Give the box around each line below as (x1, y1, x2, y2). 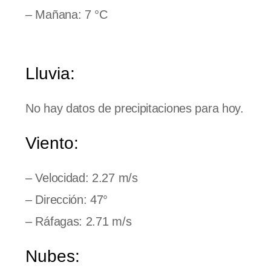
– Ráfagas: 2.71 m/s (25, 214, 132, 228)
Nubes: (25, 246, 80, 266)
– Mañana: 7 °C (25, 7, 108, 21)
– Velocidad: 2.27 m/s (25, 171, 138, 184)
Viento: (25, 133, 79, 152)
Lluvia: (25, 64, 75, 83)
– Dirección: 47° (25, 192, 108, 206)
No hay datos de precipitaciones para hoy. (25, 101, 244, 115)
